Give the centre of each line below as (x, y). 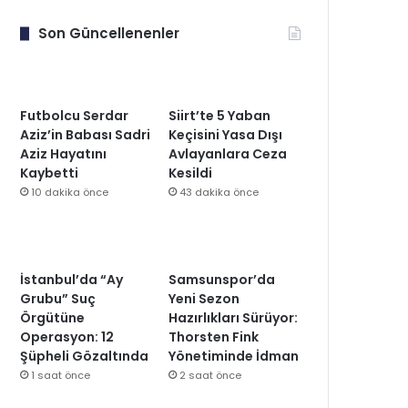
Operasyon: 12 (67, 337)
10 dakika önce (70, 192)
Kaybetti (50, 173)
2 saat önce (211, 375)
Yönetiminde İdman (234, 356)
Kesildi (191, 173)
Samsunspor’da (222, 280)
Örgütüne (53, 318)
